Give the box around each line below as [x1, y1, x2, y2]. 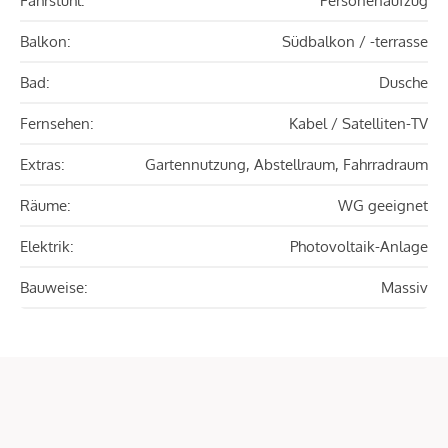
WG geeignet [338, 196, 428, 216]
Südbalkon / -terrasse [282, 32, 428, 52]
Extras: [20, 155, 65, 175]
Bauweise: [20, 278, 88, 298]
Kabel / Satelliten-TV [289, 114, 428, 134]
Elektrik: [20, 237, 74, 257]
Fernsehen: [20, 114, 94, 134]
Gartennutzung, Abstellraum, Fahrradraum [145, 155, 428, 175]
